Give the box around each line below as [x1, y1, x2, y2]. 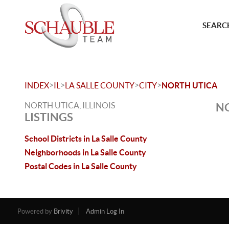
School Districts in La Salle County [25, 134, 147, 143]
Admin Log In [85, 208, 124, 215]
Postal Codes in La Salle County [25, 162, 137, 171]
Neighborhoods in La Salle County [25, 148, 146, 157]
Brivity [53, 208, 73, 215]
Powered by [17, 208, 54, 215]
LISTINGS [25, 110, 73, 123]
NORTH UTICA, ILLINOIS [25, 101, 115, 110]
